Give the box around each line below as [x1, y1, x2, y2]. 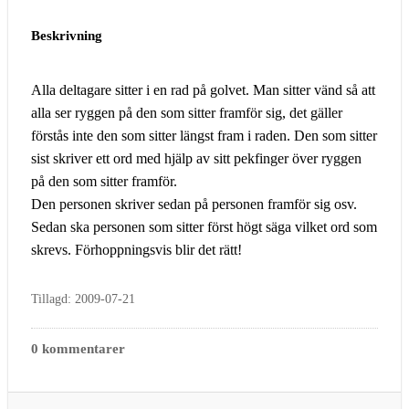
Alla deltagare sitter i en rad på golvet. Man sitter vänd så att [31, 81, 375, 98]
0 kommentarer [31, 341, 125, 356]
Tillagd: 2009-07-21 [31, 290, 135, 306]
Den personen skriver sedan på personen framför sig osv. [31, 195, 357, 212]
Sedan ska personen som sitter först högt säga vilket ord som [31, 218, 377, 235]
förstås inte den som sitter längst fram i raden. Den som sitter [31, 127, 377, 143]
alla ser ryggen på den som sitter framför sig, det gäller [31, 104, 342, 121]
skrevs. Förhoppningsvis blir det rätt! [31, 241, 242, 257]
